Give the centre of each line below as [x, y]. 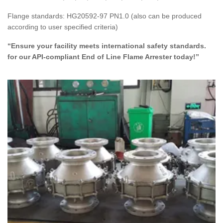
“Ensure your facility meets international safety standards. [108, 46]
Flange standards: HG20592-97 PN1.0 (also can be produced [105, 16]
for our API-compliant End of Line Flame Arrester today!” [103, 57]
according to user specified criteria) [63, 27]
